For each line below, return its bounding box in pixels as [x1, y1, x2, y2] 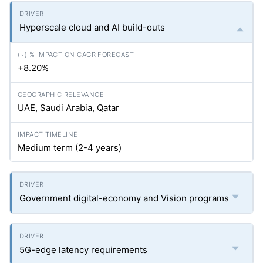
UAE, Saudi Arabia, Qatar [18, 102, 119, 113]
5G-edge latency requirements [19, 244, 147, 255]
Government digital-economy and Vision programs [19, 193, 229, 204]
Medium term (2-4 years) [18, 142, 122, 153]
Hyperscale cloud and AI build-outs [19, 22, 165, 33]
